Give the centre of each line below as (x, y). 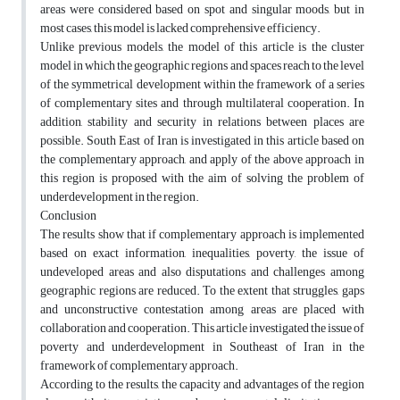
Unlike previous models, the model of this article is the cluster (202, 47)
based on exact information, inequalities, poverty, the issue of (202, 254)
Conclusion (68, 216)
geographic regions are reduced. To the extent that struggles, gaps (202, 291)
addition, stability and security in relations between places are (202, 122)
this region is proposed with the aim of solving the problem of (202, 179)
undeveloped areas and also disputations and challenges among (202, 272)
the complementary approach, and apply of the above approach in (202, 160)
